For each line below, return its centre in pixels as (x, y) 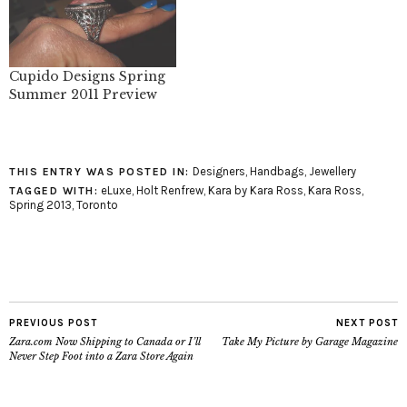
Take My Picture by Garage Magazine (310, 342)
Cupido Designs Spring (87, 77)
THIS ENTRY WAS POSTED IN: (99, 172)
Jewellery (332, 172)
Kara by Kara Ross (256, 191)
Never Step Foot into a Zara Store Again (101, 357)
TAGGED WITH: (54, 191)
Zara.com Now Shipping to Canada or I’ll (105, 342)
